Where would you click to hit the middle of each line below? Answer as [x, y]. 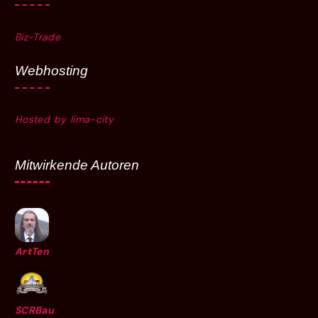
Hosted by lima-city [64, 120]
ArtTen [32, 251]
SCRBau [34, 310]
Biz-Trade [38, 37]
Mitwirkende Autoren [77, 164]
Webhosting [52, 71]
